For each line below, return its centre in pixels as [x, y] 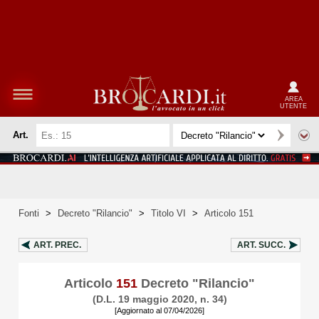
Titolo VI [168, 213]
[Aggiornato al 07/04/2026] [159, 310]
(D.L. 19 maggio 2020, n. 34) [159, 299]
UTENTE [293, 106]
